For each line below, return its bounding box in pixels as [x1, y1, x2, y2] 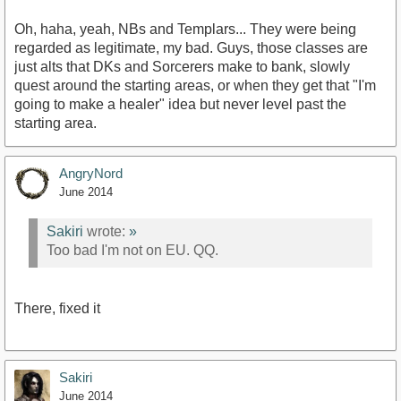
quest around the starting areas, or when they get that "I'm [14, 77, 376, 93]
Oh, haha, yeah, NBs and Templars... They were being [14, 21, 356, 37]
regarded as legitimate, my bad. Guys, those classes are [14, 39, 368, 55]
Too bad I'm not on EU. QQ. [47, 243, 218, 259]
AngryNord [59, 165, 123, 181]
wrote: [83, 224, 129, 240]
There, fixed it [14, 300, 100, 316]
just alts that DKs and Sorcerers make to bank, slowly [14, 58, 350, 74]
